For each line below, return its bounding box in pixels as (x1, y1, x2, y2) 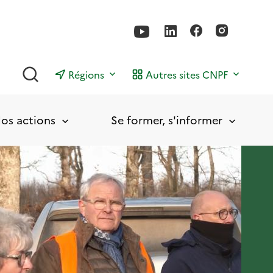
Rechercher (40, 63, 93, 77)
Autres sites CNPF (146, 67, 228, 81)
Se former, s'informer (110, 112, 222, 127)
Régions (68, 67, 104, 81)
